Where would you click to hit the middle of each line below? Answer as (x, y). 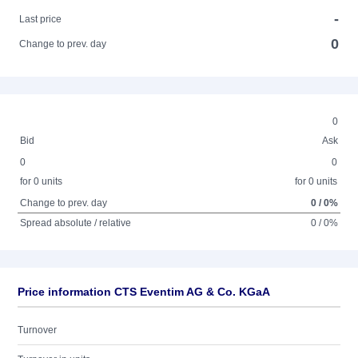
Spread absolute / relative (76, 223)
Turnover (37, 330)
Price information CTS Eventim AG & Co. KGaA (144, 292)
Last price (41, 19)
